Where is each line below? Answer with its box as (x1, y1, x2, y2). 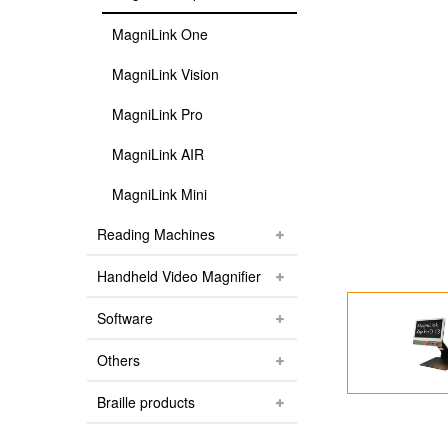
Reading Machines (97, 224, 215, 244)
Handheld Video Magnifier (97, 266, 261, 286)
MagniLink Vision (112, 64, 219, 84)
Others (97, 350, 140, 370)
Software (97, 308, 153, 328)
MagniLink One (112, 24, 208, 44)
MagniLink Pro (112, 104, 203, 124)
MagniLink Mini (112, 184, 207, 204)
